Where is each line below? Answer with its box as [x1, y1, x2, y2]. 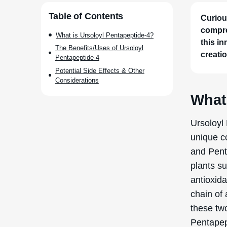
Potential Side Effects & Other [55, 66, 144, 74]
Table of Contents [48, 10, 124, 21]
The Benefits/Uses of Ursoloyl [55, 44, 143, 52]
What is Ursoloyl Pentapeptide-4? [56, 30, 154, 39]
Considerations [55, 75, 99, 84]
